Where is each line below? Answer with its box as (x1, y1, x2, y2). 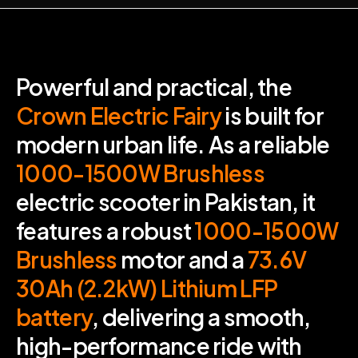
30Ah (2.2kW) (16, 273, 157, 302)
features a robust (16, 216, 195, 245)
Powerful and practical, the (16, 72, 292, 101)
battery (16, 302, 93, 331)
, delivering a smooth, (92, 302, 311, 331)
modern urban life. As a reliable (16, 129, 330, 158)
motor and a (117, 245, 248, 273)
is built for (221, 101, 324, 129)
